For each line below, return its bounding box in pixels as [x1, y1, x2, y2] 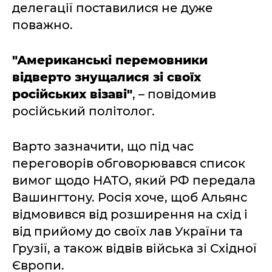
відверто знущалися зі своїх [12, 70, 201, 84]
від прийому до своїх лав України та [12, 224, 243, 239]
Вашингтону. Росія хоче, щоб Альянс [12, 190, 247, 205]
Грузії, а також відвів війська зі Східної [12, 241, 257, 256]
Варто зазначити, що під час [12, 139, 194, 154]
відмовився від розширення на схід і [12, 207, 248, 222]
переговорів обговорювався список [12, 156, 245, 171]
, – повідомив [132, 87, 216, 101]
